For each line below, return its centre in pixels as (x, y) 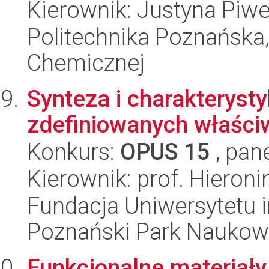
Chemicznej (86, 63)
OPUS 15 (165, 152)
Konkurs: (74, 152)
